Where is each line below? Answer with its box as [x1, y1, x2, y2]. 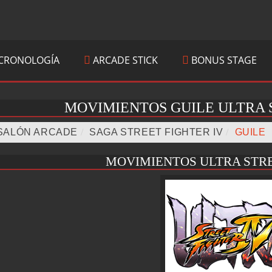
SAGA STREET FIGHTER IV [89, 127, 223, 137]
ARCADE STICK [90, 53, 158, 67]
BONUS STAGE [189, 53, 257, 67]
